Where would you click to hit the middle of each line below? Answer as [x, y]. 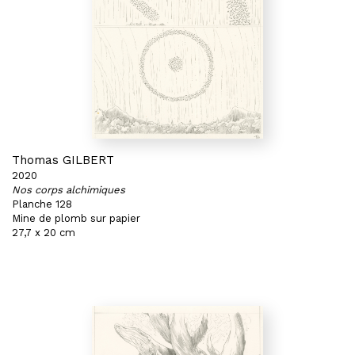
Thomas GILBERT [63, 160]
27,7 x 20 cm [44, 233]
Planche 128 [42, 204]
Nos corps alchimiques [69, 190]
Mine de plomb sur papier [76, 218]
